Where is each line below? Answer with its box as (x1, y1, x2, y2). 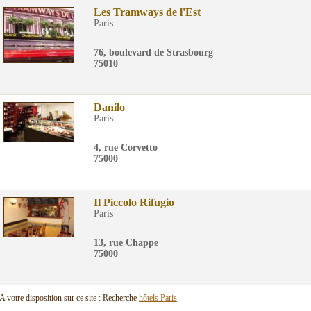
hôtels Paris (139, 293, 177, 303)
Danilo (94, 101, 125, 113)
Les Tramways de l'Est (94, 6, 201, 18)
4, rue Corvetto (94, 142, 158, 153)
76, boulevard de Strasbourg (94, 47, 213, 58)
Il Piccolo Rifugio (94, 196, 174, 208)
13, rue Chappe (94, 237, 158, 248)
